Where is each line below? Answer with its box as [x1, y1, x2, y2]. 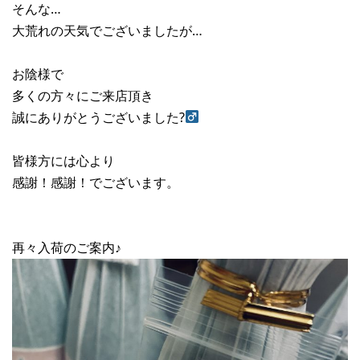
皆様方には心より [12, 151, 115, 170]
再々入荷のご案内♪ [12, 238, 121, 256]
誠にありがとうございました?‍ [12, 108, 185, 126]
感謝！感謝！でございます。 [12, 173, 179, 191]
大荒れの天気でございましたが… [12, 21, 202, 39]
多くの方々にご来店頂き [12, 86, 153, 104]
